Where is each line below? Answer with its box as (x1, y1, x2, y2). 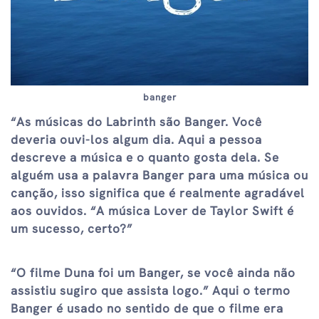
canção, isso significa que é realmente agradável (11, 184, 305, 201)
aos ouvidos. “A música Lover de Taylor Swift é (11, 202, 294, 219)
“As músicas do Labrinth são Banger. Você (11, 113, 262, 130)
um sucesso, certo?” (11, 220, 132, 236)
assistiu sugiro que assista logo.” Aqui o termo (11, 283, 291, 299)
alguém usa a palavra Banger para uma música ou (11, 167, 308, 183)
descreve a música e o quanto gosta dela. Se (11, 149, 279, 165)
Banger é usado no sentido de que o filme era (11, 300, 283, 317)
